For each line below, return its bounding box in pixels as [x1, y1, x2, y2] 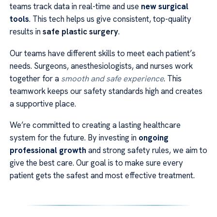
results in [10, 26, 43, 37]
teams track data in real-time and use [10, 1, 141, 12]
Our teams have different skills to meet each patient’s [10, 47, 196, 59]
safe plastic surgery [43, 26, 118, 37]
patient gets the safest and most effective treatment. [10, 170, 195, 181]
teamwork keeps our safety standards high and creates [10, 85, 202, 96]
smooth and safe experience [61, 73, 164, 84]
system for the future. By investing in [10, 132, 139, 143]
